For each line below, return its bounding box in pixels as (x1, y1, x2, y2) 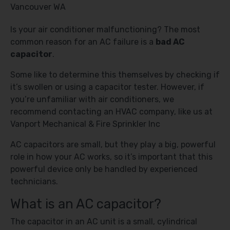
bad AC (156, 37, 185, 47)
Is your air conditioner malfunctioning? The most (10, 25, 200, 34)
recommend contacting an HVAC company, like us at (10, 107, 213, 117)
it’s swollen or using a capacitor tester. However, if (10, 82, 204, 92)
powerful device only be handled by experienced (10, 164, 198, 174)
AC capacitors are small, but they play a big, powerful (10, 140, 216, 149)
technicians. (10, 177, 58, 186)
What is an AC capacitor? (10, 196, 161, 212)
